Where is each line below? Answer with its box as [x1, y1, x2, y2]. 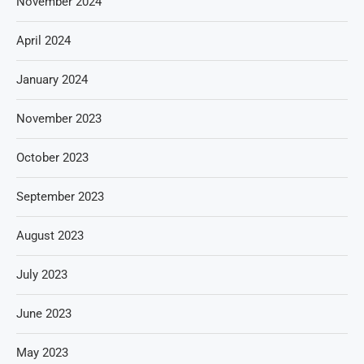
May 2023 [16, 344, 68, 360]
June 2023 [16, 305, 71, 321]
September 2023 [16, 188, 104, 204]
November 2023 [16, 110, 102, 126]
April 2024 [16, 32, 71, 48]
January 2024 [16, 71, 88, 87]
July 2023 [16, 266, 67, 282]
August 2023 [16, 227, 84, 243]
